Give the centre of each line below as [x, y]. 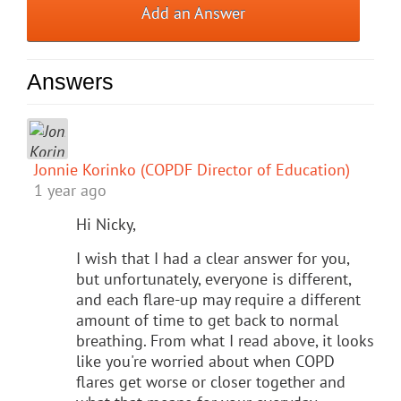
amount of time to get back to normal [207, 320]
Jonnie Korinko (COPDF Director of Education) [192, 169]
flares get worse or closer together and [211, 381]
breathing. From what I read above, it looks [225, 340]
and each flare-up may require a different [218, 299]
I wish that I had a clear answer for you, [213, 258]
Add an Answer [194, 13]
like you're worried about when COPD [205, 361]
